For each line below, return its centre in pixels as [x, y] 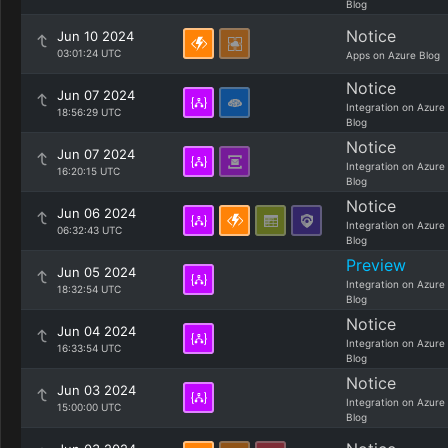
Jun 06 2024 [96, 213]
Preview [376, 265]
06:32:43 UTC [89, 230]
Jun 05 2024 [96, 272]
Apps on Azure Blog [393, 55]
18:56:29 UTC [89, 112]
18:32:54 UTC [89, 289]
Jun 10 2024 [95, 36]
